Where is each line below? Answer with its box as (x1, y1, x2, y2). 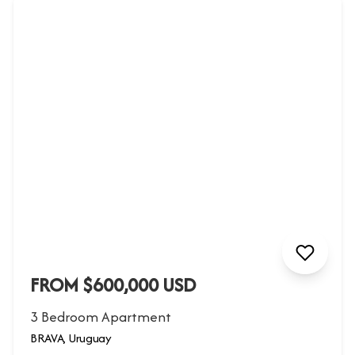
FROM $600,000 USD (30, 271, 197, 300)
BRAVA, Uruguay (30, 329, 112, 348)
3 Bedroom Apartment (30, 307, 172, 327)
